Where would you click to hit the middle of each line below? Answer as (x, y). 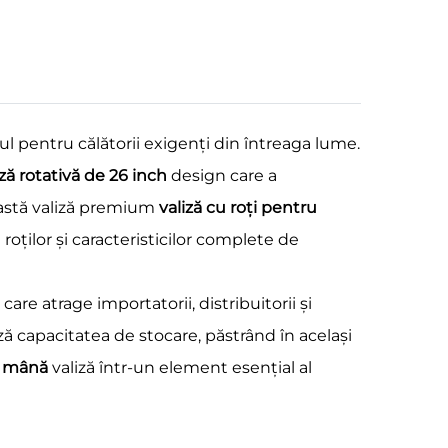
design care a (224, 175)
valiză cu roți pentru (238, 207)
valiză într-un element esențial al (182, 367)
